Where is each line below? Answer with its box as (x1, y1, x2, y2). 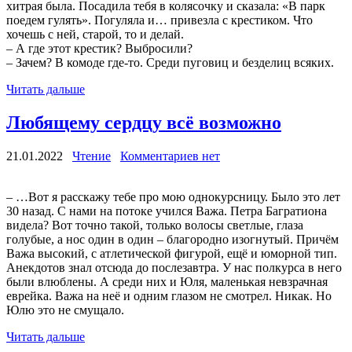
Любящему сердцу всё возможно (6, 112, 281, 134)
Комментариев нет (120, 149, 220, 163)
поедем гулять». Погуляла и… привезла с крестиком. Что (6, 13, 313, 27)
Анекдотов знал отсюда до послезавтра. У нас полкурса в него (6, 261, 342, 275)
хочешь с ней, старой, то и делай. (6, 27, 184, 42)
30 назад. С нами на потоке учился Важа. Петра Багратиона (6, 204, 327, 218)
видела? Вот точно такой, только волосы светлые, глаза (6, 218, 303, 233)
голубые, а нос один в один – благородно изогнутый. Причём (6, 233, 339, 247)
